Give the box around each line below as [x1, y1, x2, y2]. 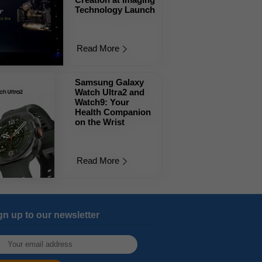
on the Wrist [74, 117, 125, 127]
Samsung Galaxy [74, 77, 144, 87]
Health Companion [74, 107, 151, 117]
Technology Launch [74, 5, 155, 15]
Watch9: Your [74, 97, 129, 107]
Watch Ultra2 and [74, 87, 144, 97]
